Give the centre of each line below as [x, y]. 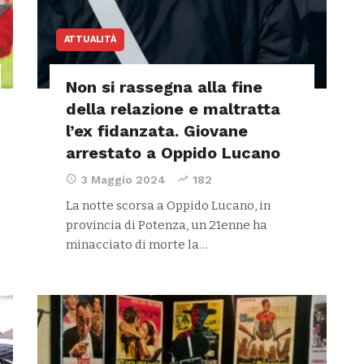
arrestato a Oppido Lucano [173, 153]
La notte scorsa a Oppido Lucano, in [168, 206]
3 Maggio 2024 [123, 180]
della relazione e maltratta [173, 109]
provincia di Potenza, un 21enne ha [166, 225]
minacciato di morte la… [136, 245]
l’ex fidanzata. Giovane [156, 131]
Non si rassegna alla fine [164, 87]
